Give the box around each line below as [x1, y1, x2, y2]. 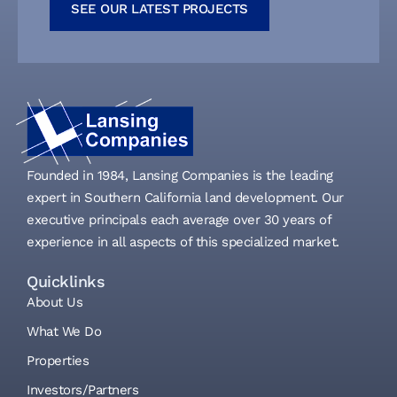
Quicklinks [27, 271, 105, 291]
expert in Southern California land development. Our [27, 189, 344, 206]
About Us [27, 293, 82, 310]
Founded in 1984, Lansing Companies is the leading [27, 167, 333, 183]
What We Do [27, 323, 101, 339]
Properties [27, 352, 89, 369]
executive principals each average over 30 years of [27, 211, 331, 228]
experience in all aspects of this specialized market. [27, 233, 339, 250]
